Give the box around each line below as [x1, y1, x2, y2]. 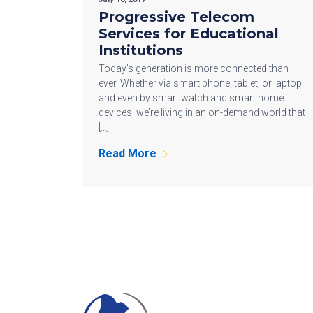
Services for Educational [99, 24, 279, 42]
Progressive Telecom [99, 8, 254, 25]
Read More [99, 146, 156, 160]
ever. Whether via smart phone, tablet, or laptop [99, 77, 302, 89]
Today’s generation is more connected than [99, 62, 289, 74]
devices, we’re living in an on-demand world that [99, 106, 305, 118]
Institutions [99, 41, 183, 59]
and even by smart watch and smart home [99, 92, 284, 103]
